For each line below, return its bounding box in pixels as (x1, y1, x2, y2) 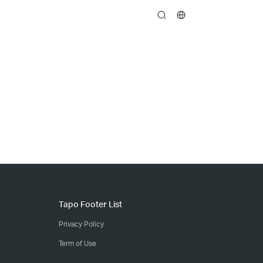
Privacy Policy (59, 220, 104, 228)
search (157, 12, 179, 21)
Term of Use (59, 239, 96, 248)
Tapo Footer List (59, 199, 122, 209)
